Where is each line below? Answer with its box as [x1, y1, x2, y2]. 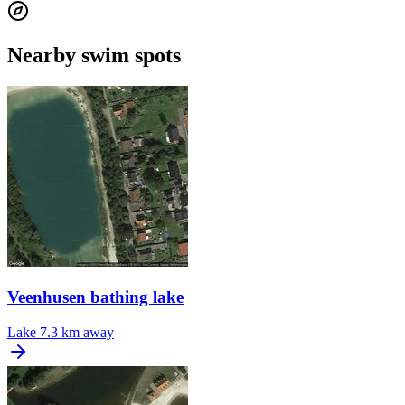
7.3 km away [40, 324, 114, 340]
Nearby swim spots [7, 43, 181, 68]
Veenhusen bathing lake [7, 287, 184, 306]
